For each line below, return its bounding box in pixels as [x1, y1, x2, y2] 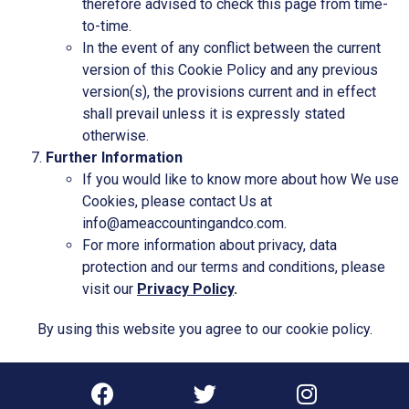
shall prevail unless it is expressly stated [82, 104, 345, 122]
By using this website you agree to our [37, 320, 286, 338]
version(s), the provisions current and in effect [82, 82, 376, 100]
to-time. [82, 16, 131, 35]
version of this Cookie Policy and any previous [82, 60, 378, 79]
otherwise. [82, 126, 149, 144]
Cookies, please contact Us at [82, 192, 272, 210]
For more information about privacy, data [82, 236, 337, 254]
